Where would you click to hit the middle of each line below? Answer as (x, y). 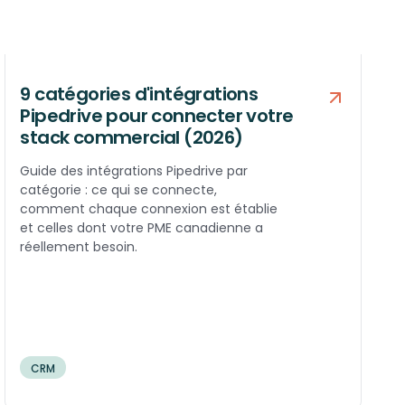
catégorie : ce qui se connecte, (119, 189)
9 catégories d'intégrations (139, 94)
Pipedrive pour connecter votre (157, 115)
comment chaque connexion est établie (149, 208)
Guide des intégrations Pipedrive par (134, 170)
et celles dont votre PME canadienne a (142, 227)
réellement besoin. (79, 246)
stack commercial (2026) (132, 137)
